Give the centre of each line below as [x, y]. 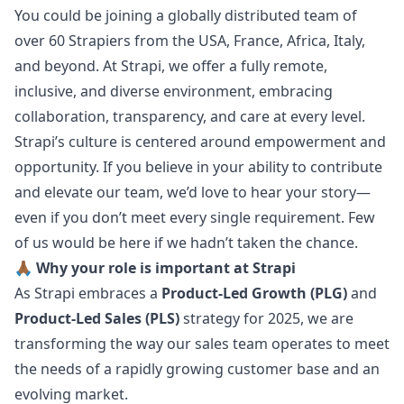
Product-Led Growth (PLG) [254, 293]
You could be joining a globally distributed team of [186, 15]
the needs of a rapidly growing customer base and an [197, 369]
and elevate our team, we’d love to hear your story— [193, 192]
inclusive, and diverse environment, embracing [174, 91]
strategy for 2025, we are [266, 318]
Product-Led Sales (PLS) [97, 318]
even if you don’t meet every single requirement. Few [195, 217]
